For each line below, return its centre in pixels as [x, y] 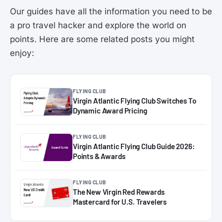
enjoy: [22, 53]
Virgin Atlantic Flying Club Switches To [135, 101]
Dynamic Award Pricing [110, 111]
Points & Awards [99, 156]
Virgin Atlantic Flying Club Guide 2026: [134, 146]
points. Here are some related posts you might [102, 39]
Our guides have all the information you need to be [111, 12]
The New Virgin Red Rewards [119, 192]
